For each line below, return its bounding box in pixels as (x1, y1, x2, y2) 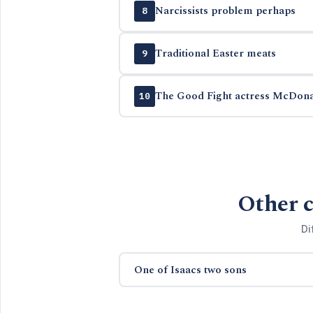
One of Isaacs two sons (133, 261, 247, 278)
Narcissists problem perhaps (154, 3, 296, 19)
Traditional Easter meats (154, 45, 276, 61)
